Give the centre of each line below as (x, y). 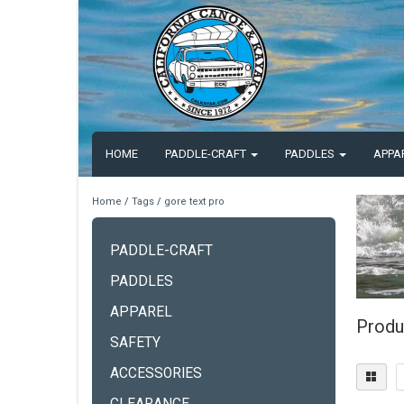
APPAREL (141, 312)
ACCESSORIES (156, 373)
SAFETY (135, 343)
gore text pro (194, 202)
